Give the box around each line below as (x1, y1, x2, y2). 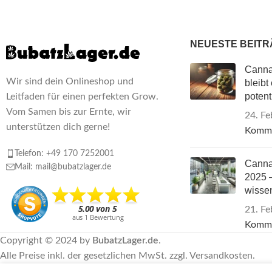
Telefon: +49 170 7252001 (15, 149, 114, 158)
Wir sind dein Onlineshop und (6, 76, 134, 87)
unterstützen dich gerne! (6, 122, 110, 132)
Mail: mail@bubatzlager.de (15, 163, 111, 172)
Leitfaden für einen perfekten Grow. (6, 92, 158, 102)
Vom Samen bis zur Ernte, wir (6, 107, 131, 117)
